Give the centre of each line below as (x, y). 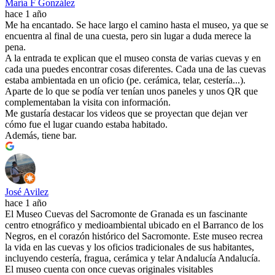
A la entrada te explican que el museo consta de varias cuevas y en (133, 58)
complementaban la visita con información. (88, 103)
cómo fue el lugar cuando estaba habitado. (86, 125)
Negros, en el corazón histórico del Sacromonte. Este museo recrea (134, 236)
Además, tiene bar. (41, 136)
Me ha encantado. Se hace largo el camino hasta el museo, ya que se (137, 25)
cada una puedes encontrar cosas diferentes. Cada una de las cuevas (135, 69)
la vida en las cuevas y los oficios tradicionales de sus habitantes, (130, 247)
